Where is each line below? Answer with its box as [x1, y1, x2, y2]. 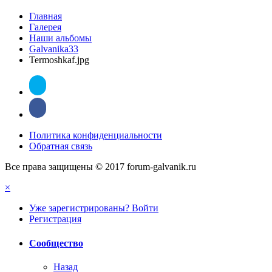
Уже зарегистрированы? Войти [29, 203, 158, 214]
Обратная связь [29, 141, 92, 152]
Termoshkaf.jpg [29, 55, 89, 66]
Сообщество [29, 237, 83, 248]
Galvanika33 [29, 44, 78, 55]
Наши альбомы [29, 33, 92, 44]
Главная [29, 11, 62, 22]
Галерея [29, 22, 61, 33]
